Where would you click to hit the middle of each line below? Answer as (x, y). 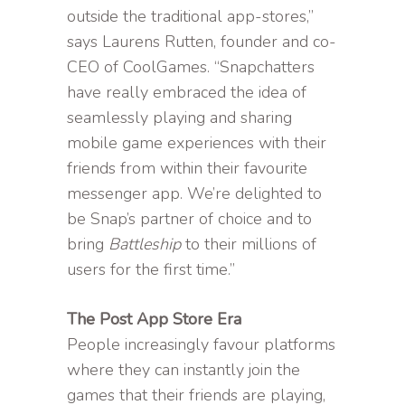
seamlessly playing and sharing (179, 117)
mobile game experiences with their (197, 142)
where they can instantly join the (184, 369)
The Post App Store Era (154, 319)
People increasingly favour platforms (201, 344)
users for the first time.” (151, 269)
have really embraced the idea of (187, 92)
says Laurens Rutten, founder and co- (202, 41)
